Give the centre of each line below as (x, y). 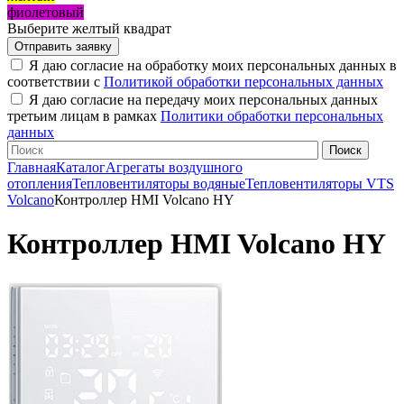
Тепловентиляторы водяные (159, 184)
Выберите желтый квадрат (89, 29)
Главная (32, 168)
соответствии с (55, 82)
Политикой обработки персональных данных (243, 82)
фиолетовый (46, 13)
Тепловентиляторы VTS (320, 184)
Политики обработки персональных (272, 116)
